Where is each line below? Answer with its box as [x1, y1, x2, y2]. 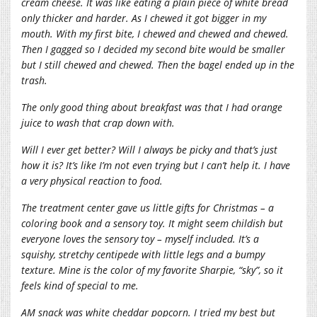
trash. [21, 73, 47, 87]
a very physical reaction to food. [21, 173, 163, 188]
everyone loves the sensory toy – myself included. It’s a [21, 231, 259, 246]
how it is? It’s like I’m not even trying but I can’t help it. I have [21, 158, 290, 172]
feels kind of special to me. [21, 278, 139, 292]
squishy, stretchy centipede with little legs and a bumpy [21, 247, 265, 261]
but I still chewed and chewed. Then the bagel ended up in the [21, 57, 294, 71]
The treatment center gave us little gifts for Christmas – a [21, 200, 274, 214]
